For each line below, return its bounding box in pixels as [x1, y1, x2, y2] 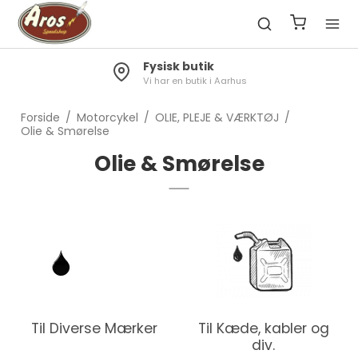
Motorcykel [76, 109, 138, 125]
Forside [20, 109, 60, 125]
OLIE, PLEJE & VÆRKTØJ [154, 109, 279, 125]
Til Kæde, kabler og [197, 319, 329, 338]
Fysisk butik [142, 58, 214, 74]
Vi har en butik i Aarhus [142, 74, 247, 87]
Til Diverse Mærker [31, 319, 158, 338]
